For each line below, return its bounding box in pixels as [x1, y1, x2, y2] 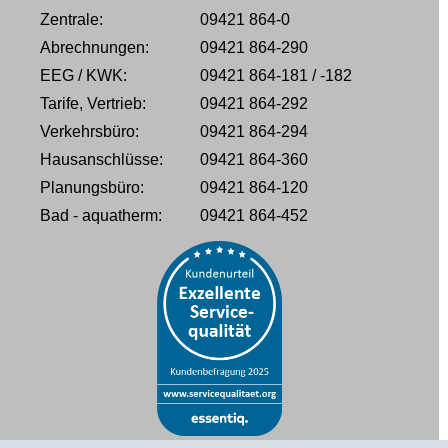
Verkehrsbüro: [40, 123, 139, 141]
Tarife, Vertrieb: [40, 95, 146, 113]
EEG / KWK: [40, 67, 127, 85]
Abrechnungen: [40, 39, 149, 57]
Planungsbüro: [40, 179, 144, 197]
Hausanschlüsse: [40, 151, 163, 169]
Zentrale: [40, 11, 103, 29]
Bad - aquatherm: [40, 207, 162, 225]
